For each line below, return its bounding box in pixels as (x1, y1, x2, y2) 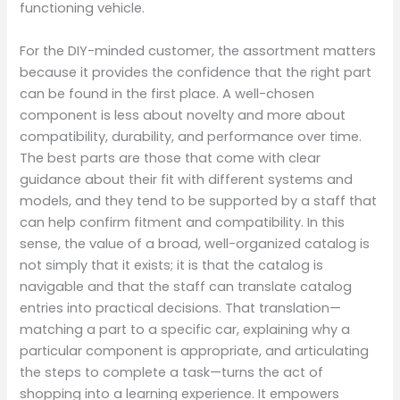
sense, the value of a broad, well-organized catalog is (20, 234, 371, 253)
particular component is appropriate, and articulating (20, 341, 370, 360)
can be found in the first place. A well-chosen (20, 84, 315, 103)
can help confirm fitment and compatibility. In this (20, 212, 346, 231)
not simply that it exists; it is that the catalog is (20, 255, 324, 274)
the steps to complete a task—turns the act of (20, 362, 324, 381)
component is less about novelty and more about (20, 105, 346, 124)
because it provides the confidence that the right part (20, 62, 372, 81)
